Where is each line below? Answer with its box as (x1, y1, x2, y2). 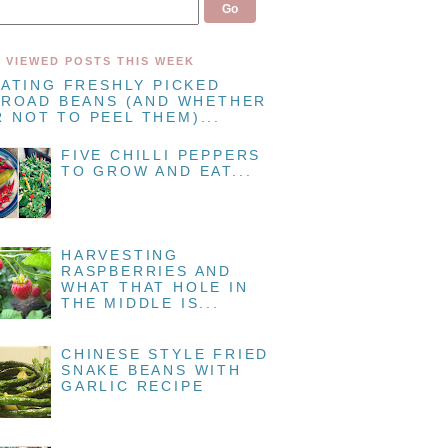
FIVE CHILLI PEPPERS (61, 147, 262, 164)
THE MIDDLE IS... (61, 294, 220, 311)
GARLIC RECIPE (61, 378, 205, 395)
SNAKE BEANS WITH (61, 362, 242, 379)
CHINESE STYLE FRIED (61, 346, 270, 363)
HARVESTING (61, 246, 180, 263)
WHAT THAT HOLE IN (61, 278, 249, 295)
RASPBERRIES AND (61, 262, 233, 279)
